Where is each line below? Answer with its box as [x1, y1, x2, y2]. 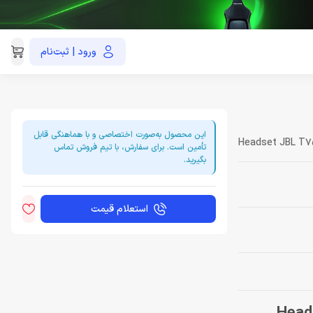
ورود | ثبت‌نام [41, 44, 96, 59]
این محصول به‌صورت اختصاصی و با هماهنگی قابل [34, 129, 206, 141]
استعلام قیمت [90, 201, 148, 217]
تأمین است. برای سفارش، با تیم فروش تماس [54, 141, 206, 154]
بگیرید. [184, 154, 206, 166]
